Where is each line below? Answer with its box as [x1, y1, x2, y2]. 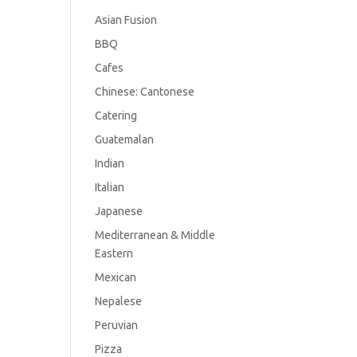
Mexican [95, 270, 137, 284]
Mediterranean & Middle [95, 228, 216, 241]
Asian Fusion [95, 13, 158, 26]
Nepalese [95, 294, 143, 308]
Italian [95, 180, 125, 194]
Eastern [95, 246, 134, 260]
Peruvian [95, 318, 139, 331]
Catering [95, 108, 138, 122]
